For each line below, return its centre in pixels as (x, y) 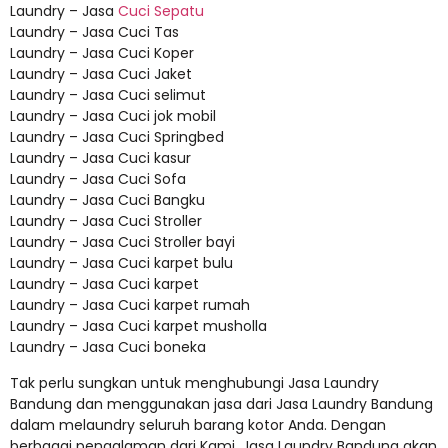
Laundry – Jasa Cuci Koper (102, 53)
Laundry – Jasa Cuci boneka (108, 347)
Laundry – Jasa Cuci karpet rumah (130, 305)
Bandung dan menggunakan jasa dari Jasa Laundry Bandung (221, 403)
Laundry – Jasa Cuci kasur (100, 158)
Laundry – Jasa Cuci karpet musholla (138, 326)
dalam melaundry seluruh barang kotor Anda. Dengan (198, 424)
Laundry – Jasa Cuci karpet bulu (121, 263)
